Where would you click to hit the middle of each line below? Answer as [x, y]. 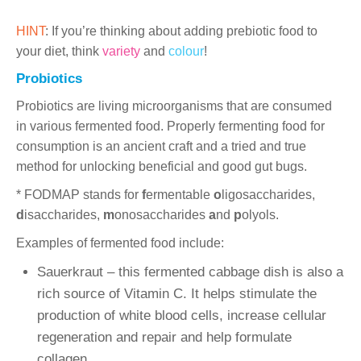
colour [186, 51]
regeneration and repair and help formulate [164, 337]
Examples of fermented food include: [120, 243]
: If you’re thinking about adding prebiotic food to [181, 31]
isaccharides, [64, 214]
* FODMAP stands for [77, 194]
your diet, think [59, 51]
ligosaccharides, [268, 194]
